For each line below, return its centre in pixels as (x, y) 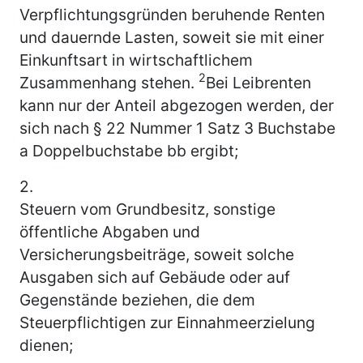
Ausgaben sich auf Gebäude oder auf (155, 277)
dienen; (46, 345)
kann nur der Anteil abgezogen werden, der (177, 105)
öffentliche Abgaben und (110, 231)
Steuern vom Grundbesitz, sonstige (147, 209)
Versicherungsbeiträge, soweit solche (157, 254)
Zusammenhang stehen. (109, 82)
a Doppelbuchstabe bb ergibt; (129, 150)
